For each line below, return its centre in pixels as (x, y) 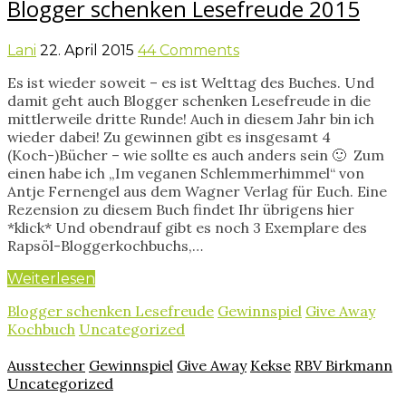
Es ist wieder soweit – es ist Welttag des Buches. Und (191, 82)
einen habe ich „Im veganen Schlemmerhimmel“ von (186, 173)
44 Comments (188, 50)
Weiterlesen (51, 278)
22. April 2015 (87, 50)
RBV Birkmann (343, 365)
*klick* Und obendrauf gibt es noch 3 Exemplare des (187, 227)
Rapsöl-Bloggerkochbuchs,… (105, 245)
